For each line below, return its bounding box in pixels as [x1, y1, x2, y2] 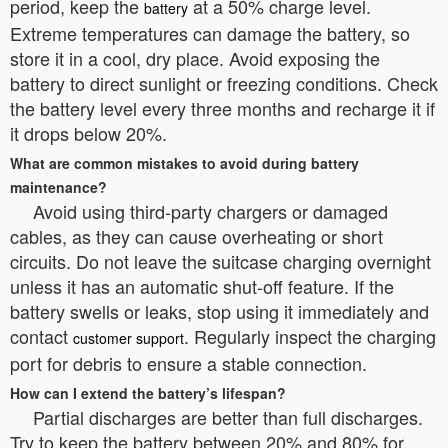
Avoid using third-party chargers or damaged [33, 198, 388, 224]
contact [10, 323, 73, 349]
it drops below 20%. [10, 120, 167, 146]
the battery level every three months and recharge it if [10, 95, 435, 121]
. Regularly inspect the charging [184, 323, 436, 349]
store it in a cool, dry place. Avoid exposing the [10, 45, 380, 71]
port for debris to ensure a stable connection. [10, 350, 367, 376]
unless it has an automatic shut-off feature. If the [10, 273, 394, 299]
